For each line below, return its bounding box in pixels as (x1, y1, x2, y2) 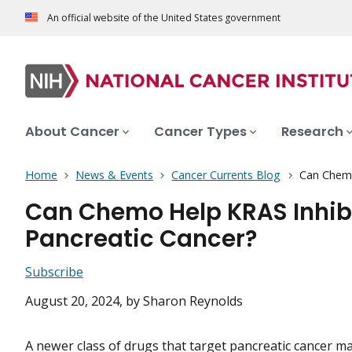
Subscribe (25, 263, 83, 281)
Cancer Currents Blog (171, 167, 281, 183)
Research (281, 123, 343, 141)
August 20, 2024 (25, 292, 119, 310)
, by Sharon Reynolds (119, 292, 243, 310)
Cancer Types (154, 123, 247, 141)
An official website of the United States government (47, 11, 280, 25)
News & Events (75, 167, 154, 183)
